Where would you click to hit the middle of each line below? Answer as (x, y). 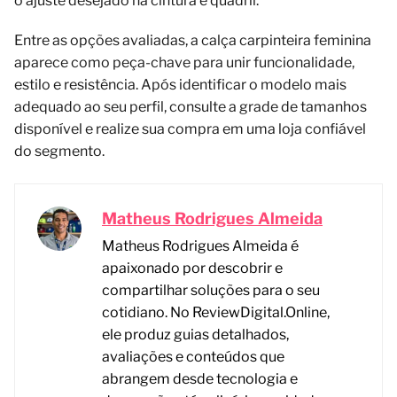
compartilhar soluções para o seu (211, 290)
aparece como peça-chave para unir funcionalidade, (184, 62)
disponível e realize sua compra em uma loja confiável (190, 128)
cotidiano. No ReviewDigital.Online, (216, 312)
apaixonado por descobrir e (192, 268)
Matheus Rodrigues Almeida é (200, 245)
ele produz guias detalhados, (195, 334)
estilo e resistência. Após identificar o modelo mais (180, 84)
